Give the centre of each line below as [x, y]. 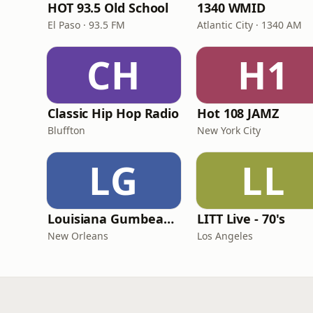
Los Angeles [225, 236]
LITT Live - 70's [241, 219]
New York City [229, 130]
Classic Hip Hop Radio [114, 113]
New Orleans [78, 236]
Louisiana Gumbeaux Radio [168, 219]
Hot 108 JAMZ [238, 113]
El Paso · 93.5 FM [86, 25]
